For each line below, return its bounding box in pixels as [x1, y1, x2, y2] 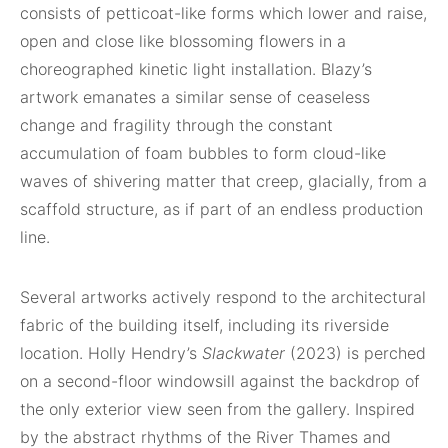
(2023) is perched [285, 342, 426, 363]
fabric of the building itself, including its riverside [20, 314, 389, 335]
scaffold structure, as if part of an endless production [20, 198, 423, 219]
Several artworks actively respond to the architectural [20, 286, 426, 307]
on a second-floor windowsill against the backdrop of [20, 370, 420, 391]
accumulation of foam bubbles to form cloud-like [20, 142, 386, 163]
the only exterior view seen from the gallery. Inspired [20, 398, 415, 419]
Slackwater [202, 342, 285, 363]
